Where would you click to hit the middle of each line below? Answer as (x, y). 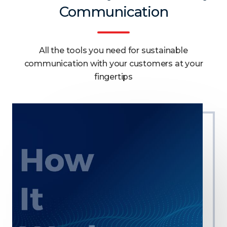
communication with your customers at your (113, 63)
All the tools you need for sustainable (113, 50)
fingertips (113, 76)
